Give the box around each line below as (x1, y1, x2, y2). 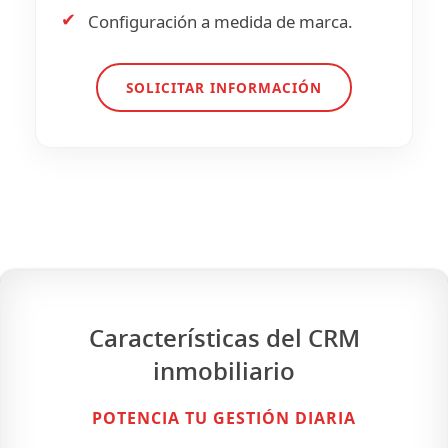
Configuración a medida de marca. (88, 10, 353, 33)
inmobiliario (153, 354, 295, 387)
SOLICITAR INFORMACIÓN (126, 78, 322, 97)
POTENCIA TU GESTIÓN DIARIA (92, 407, 356, 429)
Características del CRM (88, 321, 360, 354)
